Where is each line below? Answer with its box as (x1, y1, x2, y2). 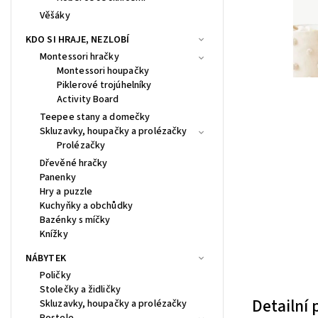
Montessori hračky (40, 49, 119, 64)
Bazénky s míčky (40, 212, 111, 227)
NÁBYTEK (26, 251, 66, 265)
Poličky (40, 268, 71, 283)
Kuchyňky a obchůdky (40, 198, 133, 213)
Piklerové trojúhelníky (57, 77, 152, 92)
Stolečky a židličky (40, 282, 121, 297)
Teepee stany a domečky (40, 109, 150, 124)
